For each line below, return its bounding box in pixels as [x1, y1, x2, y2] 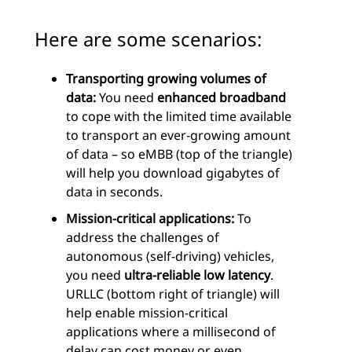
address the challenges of [66, 229, 219, 247]
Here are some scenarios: [35, 26, 262, 53]
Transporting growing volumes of [66, 70, 266, 88]
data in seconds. [66, 183, 163, 201]
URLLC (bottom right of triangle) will [66, 285, 280, 303]
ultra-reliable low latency [124, 266, 270, 284]
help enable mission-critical [66, 304, 228, 322]
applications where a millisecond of [66, 323, 276, 341]
